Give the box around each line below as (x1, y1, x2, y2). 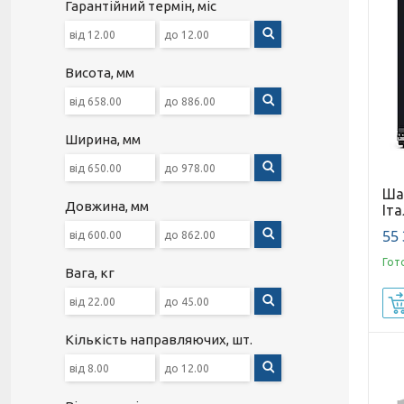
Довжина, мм (65, 198, 149, 214)
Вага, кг (65, 265, 115, 280)
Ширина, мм (65, 132, 141, 147)
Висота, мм (65, 65, 134, 80)
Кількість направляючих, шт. (65, 332, 252, 347)
